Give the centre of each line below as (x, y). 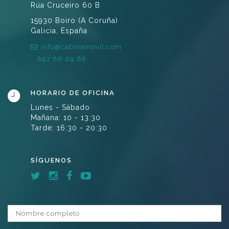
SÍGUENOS (51, 160)
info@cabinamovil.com (81, 47)
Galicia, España (59, 30)
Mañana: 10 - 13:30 (66, 117)
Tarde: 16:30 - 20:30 (69, 128)
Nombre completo (42, 214)
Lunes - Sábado (60, 107)
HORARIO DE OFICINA (73, 93)
